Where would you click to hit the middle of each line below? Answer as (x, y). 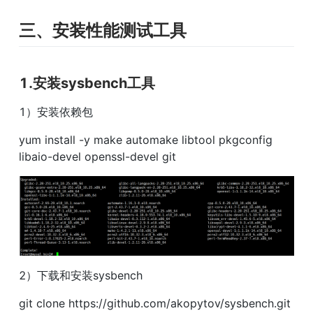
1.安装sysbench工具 (87, 83)
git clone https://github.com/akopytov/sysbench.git (155, 303)
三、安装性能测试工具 (103, 30)
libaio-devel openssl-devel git (97, 156)
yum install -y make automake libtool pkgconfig (146, 140)
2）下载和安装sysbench (81, 275)
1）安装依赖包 (56, 112)
